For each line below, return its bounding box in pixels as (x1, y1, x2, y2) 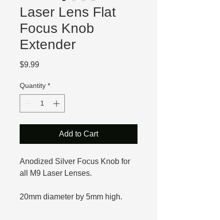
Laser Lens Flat (20, 4, 116, 20)
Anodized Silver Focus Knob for (20, 157, 130, 165)
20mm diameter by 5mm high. (20, 192, 122, 201)
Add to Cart (59, 129, 98, 138)
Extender (20, 36, 76, 52)
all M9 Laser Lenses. (20, 168, 92, 177)
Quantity (20, 81, 46, 89)
